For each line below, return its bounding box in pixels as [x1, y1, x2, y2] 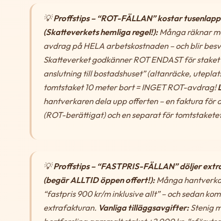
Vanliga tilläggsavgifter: [98, 202, 189, 213]
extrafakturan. [43, 202, 98, 213]
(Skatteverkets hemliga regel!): [43, 26, 158, 37]
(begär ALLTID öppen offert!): [43, 174, 155, 185]
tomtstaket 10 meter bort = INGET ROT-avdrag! [43, 81, 218, 92]
